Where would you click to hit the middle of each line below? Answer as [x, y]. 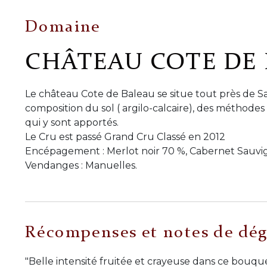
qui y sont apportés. [72, 123]
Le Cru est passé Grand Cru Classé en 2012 [125, 137]
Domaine [63, 28]
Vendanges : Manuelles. [81, 166]
